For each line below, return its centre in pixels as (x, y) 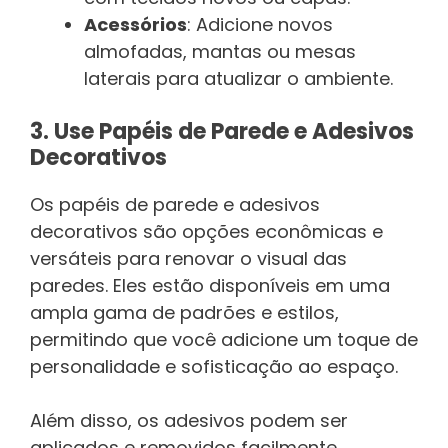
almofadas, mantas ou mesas (220, 52)
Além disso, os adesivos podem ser (189, 421)
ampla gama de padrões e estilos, (184, 313)
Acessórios (135, 25)
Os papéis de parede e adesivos (175, 205)
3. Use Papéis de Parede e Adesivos (222, 132)
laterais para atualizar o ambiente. (238, 79)
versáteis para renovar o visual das (188, 259)
